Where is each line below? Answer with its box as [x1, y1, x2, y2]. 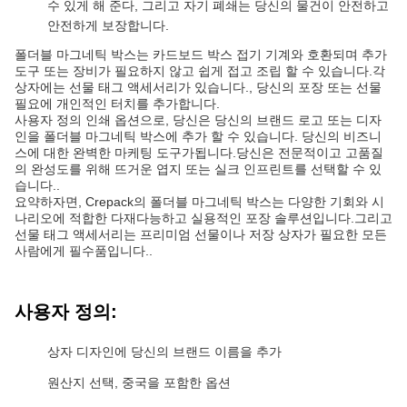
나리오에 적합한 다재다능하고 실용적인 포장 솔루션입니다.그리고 [15, 211, 392, 225]
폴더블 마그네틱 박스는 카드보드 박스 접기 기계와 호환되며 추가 [15, 47, 387, 62]
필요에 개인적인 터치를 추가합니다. [15, 96, 220, 111]
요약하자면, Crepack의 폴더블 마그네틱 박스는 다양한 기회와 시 [15, 194, 384, 209]
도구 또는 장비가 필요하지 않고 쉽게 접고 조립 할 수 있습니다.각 [15, 64, 385, 78]
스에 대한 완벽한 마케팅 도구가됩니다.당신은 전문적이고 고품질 [15, 145, 383, 160]
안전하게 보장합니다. [47, 18, 169, 33]
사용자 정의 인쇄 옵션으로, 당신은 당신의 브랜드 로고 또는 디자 [15, 113, 382, 127]
